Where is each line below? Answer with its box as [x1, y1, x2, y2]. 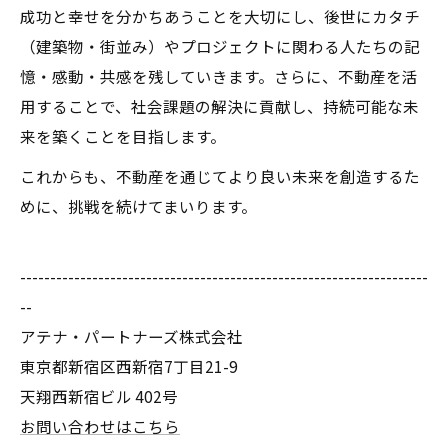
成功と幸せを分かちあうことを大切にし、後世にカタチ [20, 5, 420, 27]
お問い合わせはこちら [20, 415, 180, 437]
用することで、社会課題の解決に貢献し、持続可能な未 [20, 95, 419, 117]
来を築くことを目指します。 [20, 125, 226, 147]
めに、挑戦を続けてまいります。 [20, 195, 257, 217]
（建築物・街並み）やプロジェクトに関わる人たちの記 [20, 35, 420, 57]
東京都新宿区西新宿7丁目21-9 [20, 355, 238, 377]
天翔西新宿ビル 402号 [20, 385, 178, 407]
